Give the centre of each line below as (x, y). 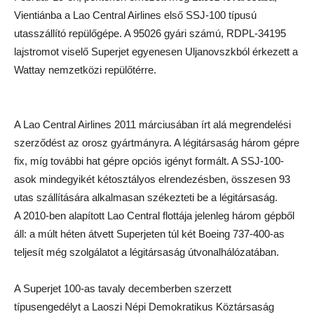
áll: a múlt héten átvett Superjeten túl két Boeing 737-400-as (149, 234)
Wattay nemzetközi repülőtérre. (85, 70)
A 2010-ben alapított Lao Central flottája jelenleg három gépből (154, 216)
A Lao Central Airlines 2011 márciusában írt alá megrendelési (152, 124)
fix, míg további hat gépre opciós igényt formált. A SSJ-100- (149, 161)
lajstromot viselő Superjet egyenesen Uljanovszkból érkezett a (156, 52)
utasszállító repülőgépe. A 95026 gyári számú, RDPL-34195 (150, 33)
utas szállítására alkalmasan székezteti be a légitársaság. (146, 197)
